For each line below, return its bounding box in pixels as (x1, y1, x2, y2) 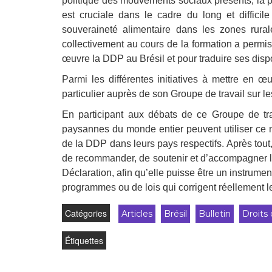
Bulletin (199, 208, 231, 219)
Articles (121, 208, 152, 219)
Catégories (65, 207, 107, 219)
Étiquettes (65, 234, 103, 246)
